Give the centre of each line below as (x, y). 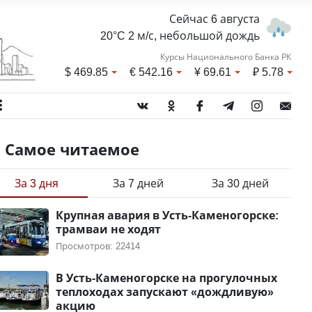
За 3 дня (37, 183)
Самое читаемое (72, 149)
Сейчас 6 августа (214, 19)
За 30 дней (240, 183)
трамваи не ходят (108, 229)
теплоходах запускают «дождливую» (164, 292)
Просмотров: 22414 (97, 246)
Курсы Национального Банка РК (225, 57)
